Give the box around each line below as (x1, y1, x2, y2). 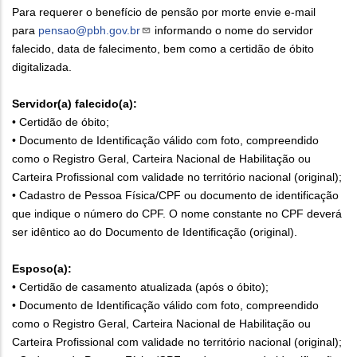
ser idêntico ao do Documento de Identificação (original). (12, 225, 297, 238)
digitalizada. (12, 60, 72, 73)
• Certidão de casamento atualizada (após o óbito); (12, 280, 269, 293)
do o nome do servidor (199, 23, 313, 37)
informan (151, 23, 199, 37)
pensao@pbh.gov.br (38, 23, 140, 37)
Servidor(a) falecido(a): (12, 96, 137, 110)
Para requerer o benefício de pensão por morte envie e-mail (12, 5, 316, 18)
